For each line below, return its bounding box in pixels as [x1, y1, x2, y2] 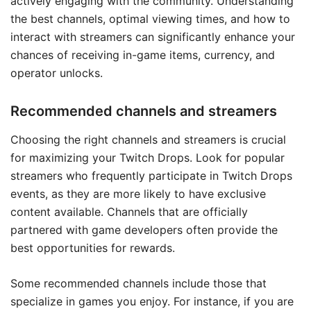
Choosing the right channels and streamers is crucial [10, 132, 286, 146]
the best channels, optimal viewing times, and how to [10, 11, 290, 26]
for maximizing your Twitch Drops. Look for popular [10, 150, 285, 165]
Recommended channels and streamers [10, 102, 277, 119]
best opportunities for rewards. [10, 240, 175, 255]
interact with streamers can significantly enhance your [10, 29, 295, 44]
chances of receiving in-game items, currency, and [10, 47, 275, 62]
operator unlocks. [10, 65, 103, 80]
